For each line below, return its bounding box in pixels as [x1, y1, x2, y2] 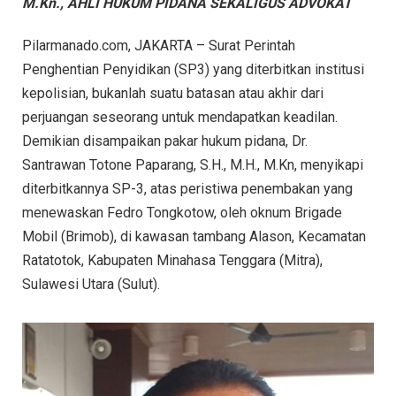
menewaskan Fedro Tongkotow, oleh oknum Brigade [22, 203, 342, 221]
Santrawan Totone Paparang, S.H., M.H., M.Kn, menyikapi [22, 156, 363, 173]
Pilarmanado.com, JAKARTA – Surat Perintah [22, 36, 295, 54]
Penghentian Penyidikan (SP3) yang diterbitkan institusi [22, 60, 364, 78]
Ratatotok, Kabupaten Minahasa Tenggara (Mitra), [22, 251, 323, 269]
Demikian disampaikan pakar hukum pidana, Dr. [22, 132, 308, 149]
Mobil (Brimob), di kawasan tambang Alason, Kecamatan [22, 227, 366, 245]
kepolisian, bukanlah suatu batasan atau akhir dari [22, 84, 324, 102]
